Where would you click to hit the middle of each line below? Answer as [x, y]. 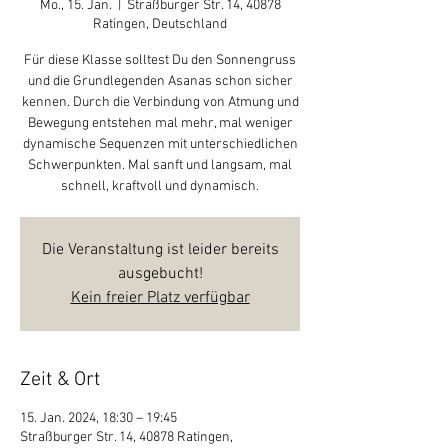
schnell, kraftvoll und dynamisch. [160, 186]
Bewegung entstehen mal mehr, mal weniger [160, 123]
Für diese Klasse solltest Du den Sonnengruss [160, 60]
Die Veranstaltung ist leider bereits [160, 250]
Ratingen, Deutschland [160, 24]
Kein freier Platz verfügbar [160, 298]
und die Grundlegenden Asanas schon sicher [160, 81]
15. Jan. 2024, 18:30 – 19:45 [98, 418]
